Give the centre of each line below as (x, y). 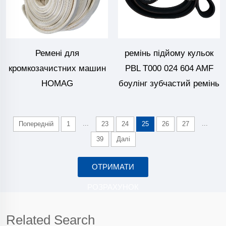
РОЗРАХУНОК (113, 187)
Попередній (36, 124)
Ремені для (57, 53)
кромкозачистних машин (57, 69)
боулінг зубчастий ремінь (169, 84)
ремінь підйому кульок (169, 53)
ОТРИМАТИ (113, 167)
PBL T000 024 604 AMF (169, 69)
